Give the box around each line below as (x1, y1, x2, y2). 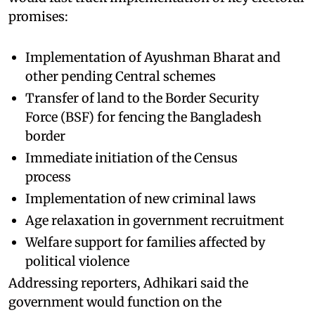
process (25, 168, 71, 185)
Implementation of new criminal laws (25, 190, 256, 207)
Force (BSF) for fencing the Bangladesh (25, 108, 262, 125)
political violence (25, 252, 129, 269)
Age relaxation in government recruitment (25, 212, 284, 229)
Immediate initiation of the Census (25, 149, 238, 166)
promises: (8, 8, 68, 25)
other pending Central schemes (25, 67, 216, 84)
